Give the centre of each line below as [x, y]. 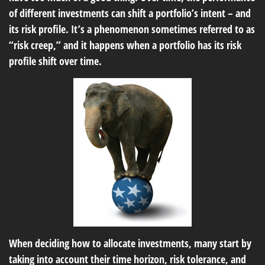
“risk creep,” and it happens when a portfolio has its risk [125, 45]
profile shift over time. [55, 61]
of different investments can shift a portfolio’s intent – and [130, 13]
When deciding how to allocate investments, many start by [130, 243]
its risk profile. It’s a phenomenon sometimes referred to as [132, 29]
